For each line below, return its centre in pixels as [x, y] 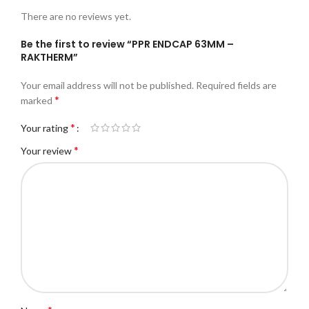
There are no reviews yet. [76, 16]
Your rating [46, 128]
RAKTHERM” [49, 57]
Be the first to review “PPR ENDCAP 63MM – [127, 44]
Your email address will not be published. [107, 85]
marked [38, 100]
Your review [47, 151]
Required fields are [236, 85]
